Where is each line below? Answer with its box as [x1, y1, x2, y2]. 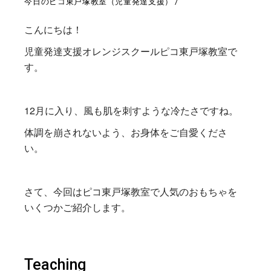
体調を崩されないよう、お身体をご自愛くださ [24, 125, 228, 139]
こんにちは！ [24, 22, 83, 36]
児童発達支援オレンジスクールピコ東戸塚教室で [24, 44, 238, 58]
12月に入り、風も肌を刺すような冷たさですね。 [24, 103, 239, 117]
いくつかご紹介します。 [24, 200, 131, 214]
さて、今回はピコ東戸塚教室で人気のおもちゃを [24, 184, 238, 198]
